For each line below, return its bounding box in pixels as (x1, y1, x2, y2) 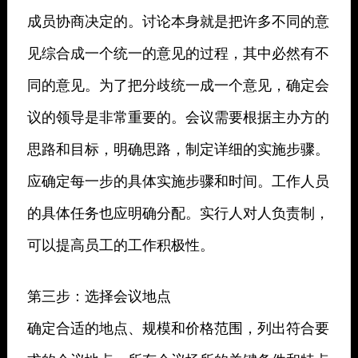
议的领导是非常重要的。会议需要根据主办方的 (26, 105, 329, 127)
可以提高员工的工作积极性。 (26, 233, 214, 255)
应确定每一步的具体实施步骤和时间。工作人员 (26, 169, 329, 191)
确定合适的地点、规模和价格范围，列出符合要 (26, 316, 329, 338)
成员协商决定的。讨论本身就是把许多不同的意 (26, 10, 329, 31)
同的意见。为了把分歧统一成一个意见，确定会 (26, 74, 329, 95)
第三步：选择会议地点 (26, 284, 171, 306)
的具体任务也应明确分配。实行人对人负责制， (26, 201, 329, 223)
